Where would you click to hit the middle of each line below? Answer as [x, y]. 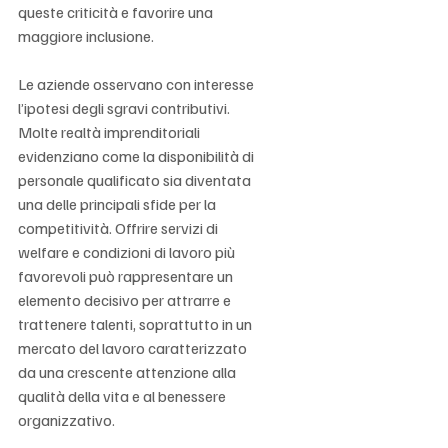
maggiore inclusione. [86, 35]
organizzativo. [66, 419]
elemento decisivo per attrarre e [126, 299]
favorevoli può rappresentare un [127, 275]
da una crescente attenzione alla [128, 371]
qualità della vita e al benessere [123, 395]
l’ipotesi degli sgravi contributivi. [125, 107]
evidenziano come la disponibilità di [137, 155]
